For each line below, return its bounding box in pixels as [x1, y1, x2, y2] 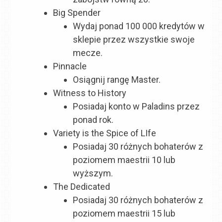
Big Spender [53, 7, 101, 18]
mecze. [73, 48, 103, 58]
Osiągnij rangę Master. [73, 74, 161, 85]
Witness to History [53, 88, 127, 99]
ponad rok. [73, 114, 114, 125]
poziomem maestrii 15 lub [73, 208, 176, 219]
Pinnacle [53, 61, 87, 72]
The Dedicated [53, 181, 111, 192]
